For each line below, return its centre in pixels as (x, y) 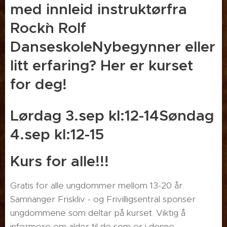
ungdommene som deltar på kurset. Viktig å (98, 213)
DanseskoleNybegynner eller (113, 47)
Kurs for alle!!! (60, 161)
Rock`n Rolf (48, 28)
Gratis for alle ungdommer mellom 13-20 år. (97, 185)
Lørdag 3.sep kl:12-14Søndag (112, 116)
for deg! (39, 84)
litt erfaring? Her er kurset (102, 65)
